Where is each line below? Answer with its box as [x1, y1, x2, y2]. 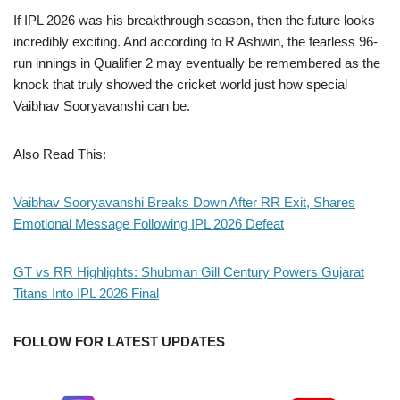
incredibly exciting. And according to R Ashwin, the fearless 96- [13, 33, 378, 49]
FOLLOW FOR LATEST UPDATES [13, 333, 225, 349]
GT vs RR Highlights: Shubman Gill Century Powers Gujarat [13, 263, 364, 279]
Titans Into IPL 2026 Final [13, 285, 159, 301]
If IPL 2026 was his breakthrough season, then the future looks [13, 12, 375, 28]
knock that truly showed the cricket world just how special [13, 76, 347, 92]
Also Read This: [13, 146, 106, 162]
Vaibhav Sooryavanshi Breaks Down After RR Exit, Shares [13, 194, 355, 210]
